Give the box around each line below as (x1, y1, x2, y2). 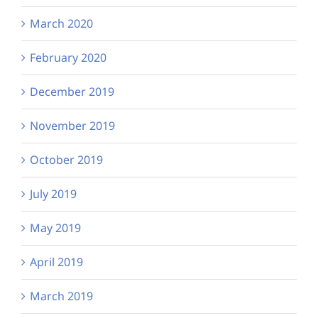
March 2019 (30, 287, 93, 304)
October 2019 (30, 151, 103, 168)
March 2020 (30, 15, 93, 31)
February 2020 (30, 49, 106, 65)
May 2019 (30, 219, 81, 236)
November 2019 (30, 117, 115, 133)
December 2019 (30, 83, 114, 99)
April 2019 (30, 253, 83, 270)
